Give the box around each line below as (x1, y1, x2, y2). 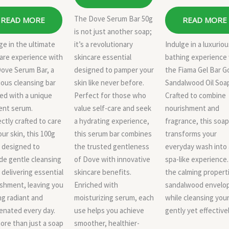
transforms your (165, 128, 217, 139)
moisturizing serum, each (74, 192, 154, 202)
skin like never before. (74, 77, 144, 87)
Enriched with (74, 179, 118, 190)
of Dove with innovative (74, 154, 150, 164)
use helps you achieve (74, 205, 144, 215)
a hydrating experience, (74, 116, 149, 126)
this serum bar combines (74, 128, 152, 139)
